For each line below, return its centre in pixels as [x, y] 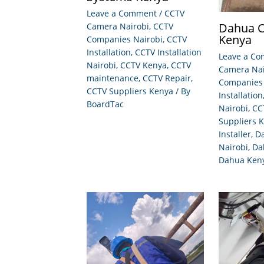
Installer [235, 134]
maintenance [113, 78]
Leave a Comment [122, 13]
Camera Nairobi [118, 26]
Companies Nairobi [125, 39]
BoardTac [105, 104]
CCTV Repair [167, 78]
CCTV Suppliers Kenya [130, 91]
